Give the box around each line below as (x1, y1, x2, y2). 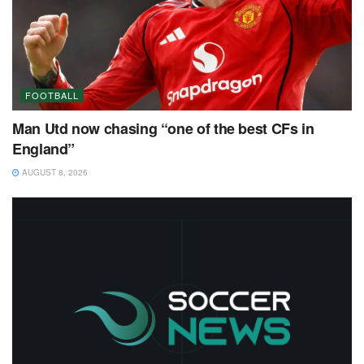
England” (12, 137, 76, 159)
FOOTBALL (25, 88, 79, 102)
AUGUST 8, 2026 (19, 166, 88, 178)
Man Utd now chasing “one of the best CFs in (12, 117, 314, 139)
